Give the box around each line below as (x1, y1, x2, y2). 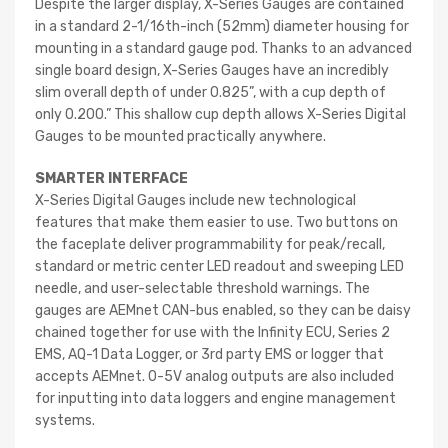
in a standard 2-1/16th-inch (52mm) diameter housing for (35, 17, 409, 35)
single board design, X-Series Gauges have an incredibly (35, 61, 389, 79)
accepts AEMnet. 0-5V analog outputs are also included (35, 367, 394, 385)
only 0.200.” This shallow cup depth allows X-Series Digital (35, 105, 406, 123)
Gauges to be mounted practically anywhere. (35, 127, 326, 145)
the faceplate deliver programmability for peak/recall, (35, 235, 385, 253)
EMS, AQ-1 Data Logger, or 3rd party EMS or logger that (35, 345, 384, 363)
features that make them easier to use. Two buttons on (35, 213, 398, 231)
